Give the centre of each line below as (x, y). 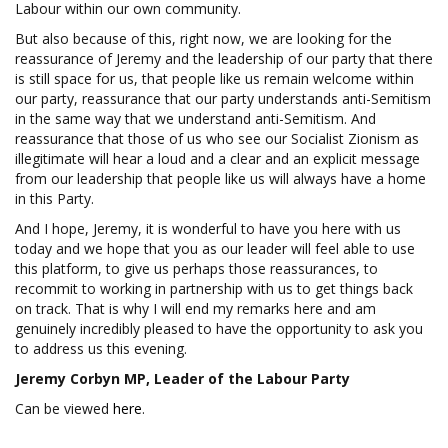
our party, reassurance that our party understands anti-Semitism (223, 98)
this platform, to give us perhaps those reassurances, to (196, 268)
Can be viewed (64, 408)
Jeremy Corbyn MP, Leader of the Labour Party (182, 378)
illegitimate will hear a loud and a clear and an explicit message (217, 158)
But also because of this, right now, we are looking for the (203, 38)
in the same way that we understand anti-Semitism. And (195, 118)
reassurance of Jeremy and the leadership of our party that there (224, 58)
